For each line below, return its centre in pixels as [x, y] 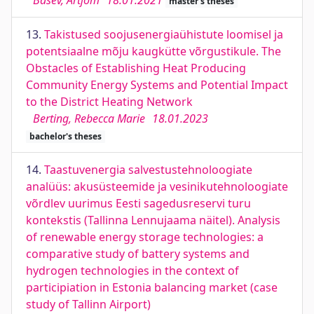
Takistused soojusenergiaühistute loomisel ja [164, 34]
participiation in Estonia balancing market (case [152, 287]
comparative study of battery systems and [138, 254]
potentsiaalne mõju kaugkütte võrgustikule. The [153, 51]
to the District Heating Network [109, 102]
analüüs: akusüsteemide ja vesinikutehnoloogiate [157, 186]
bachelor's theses [65, 136]
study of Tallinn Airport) [88, 304]
